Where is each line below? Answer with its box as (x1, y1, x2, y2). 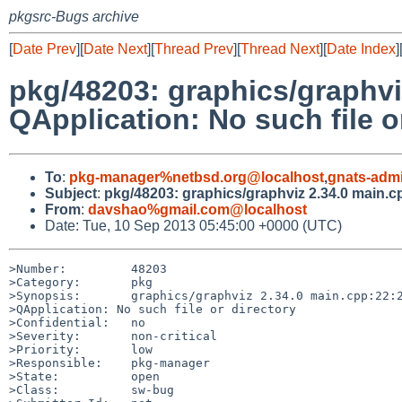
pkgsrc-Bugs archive (9, 9, 139, 24)
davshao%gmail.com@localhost (88, 201, 307, 217)
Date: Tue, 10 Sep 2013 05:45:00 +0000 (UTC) (45, 217, 342, 233)
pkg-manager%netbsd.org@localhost (69, 169, 324, 185)
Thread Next (240, 41, 319, 57)
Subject (45, 185, 97, 201)
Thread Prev (154, 41, 233, 57)
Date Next (83, 41, 147, 57)
